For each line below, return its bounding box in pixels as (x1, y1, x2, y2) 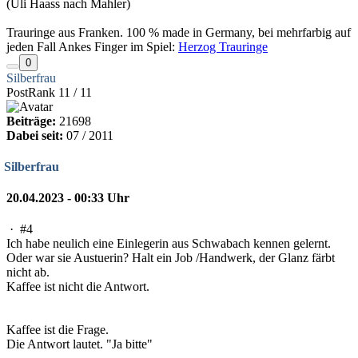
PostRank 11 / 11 (6, 85, 92, 99)
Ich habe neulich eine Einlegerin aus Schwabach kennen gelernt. (6, 237, 331, 251)
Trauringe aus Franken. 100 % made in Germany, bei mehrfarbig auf (6, 25, 351, 39)
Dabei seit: (6, 128, 63, 142)
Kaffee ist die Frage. (6, 323, 109, 337)
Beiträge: (6, 113, 56, 128)
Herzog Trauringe (178, 39, 268, 54)
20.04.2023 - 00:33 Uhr (6, 191, 129, 205)
